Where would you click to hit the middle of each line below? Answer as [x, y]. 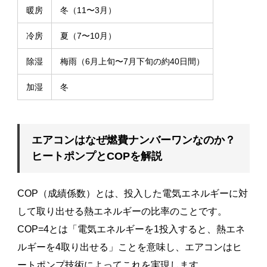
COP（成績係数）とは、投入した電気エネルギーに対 [132, 193]
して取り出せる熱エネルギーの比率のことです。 [122, 211]
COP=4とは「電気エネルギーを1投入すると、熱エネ [131, 229]
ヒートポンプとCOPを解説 [97, 156]
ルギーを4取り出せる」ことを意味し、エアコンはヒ [129, 247]
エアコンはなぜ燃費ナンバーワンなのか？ [133, 140]
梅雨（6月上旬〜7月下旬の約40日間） [132, 61]
